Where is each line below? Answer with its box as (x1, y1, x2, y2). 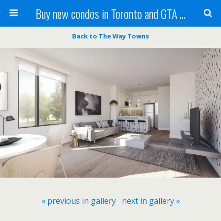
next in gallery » (121, 195, 180, 207)
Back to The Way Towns (72, 32, 149, 40)
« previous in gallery (41, 195, 116, 207)
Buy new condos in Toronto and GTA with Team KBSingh (179, 4, 185, 22)
